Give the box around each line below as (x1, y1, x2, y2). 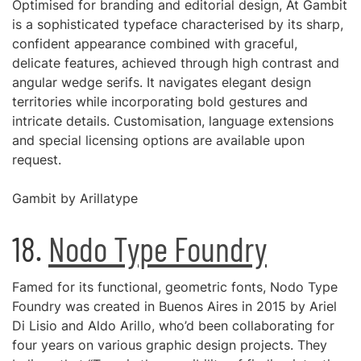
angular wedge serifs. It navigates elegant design (12, 74, 311, 90)
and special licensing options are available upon (12, 132, 305, 148)
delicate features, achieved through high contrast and (12, 55, 339, 71)
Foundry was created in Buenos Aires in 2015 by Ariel (12, 298, 337, 314)
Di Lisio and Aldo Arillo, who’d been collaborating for (12, 317, 334, 334)
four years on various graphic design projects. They (12, 337, 327, 353)
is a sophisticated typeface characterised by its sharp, (12, 16, 343, 32)
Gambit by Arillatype (12, 190, 138, 206)
